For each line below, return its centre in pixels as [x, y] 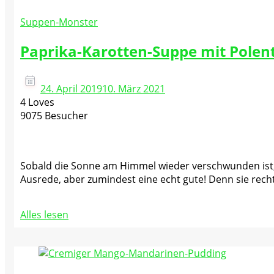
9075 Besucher [54, 115]
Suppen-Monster [59, 22]
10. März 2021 [134, 88]
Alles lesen [44, 214]
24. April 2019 [71, 88]
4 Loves [37, 102]
